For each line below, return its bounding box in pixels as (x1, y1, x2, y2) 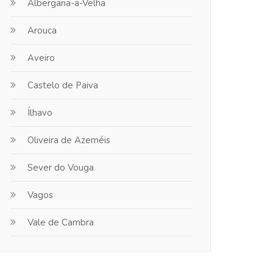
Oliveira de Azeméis (27, 134, 110, 146)
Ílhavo (27, 107, 52, 119)
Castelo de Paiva (27, 79, 98, 91)
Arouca (27, 24, 57, 37)
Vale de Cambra (27, 216, 94, 229)
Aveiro (27, 52, 55, 64)
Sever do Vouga (27, 161, 94, 174)
